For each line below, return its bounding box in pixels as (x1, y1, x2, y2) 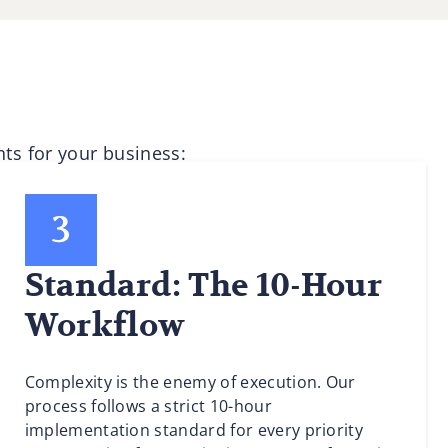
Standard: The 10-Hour (24, 266, 383, 306)
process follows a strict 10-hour (24, 395, 272, 417)
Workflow (24, 306, 186, 346)
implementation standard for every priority (24, 419, 364, 441)
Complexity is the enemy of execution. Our (24, 371, 356, 393)
